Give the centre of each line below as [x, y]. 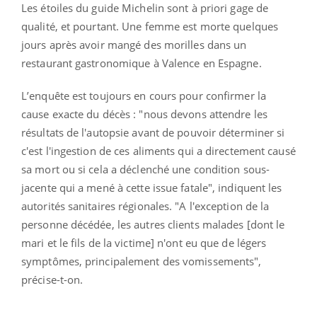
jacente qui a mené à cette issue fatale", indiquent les [152, 187]
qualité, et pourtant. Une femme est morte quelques [150, 26]
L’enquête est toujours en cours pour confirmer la [144, 95]
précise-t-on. [52, 279]
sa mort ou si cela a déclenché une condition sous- [146, 169]
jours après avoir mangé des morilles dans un [134, 44]
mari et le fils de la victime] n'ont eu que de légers [144, 242]
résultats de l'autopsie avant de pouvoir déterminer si [153, 132]
